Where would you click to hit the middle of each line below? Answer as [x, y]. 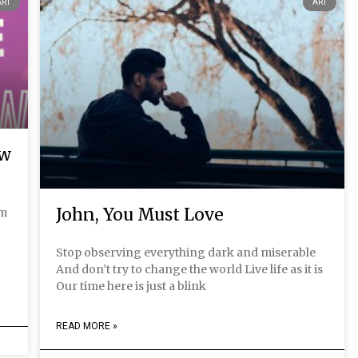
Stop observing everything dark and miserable [186, 253]
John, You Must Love [140, 215]
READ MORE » [87, 326]
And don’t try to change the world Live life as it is [189, 270]
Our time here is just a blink [131, 286]
